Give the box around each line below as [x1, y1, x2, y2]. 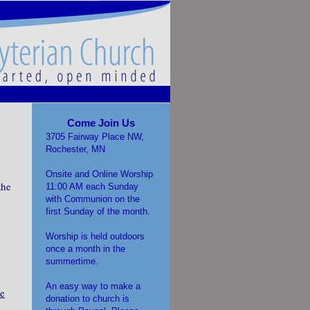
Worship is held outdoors [46, 231, 145, 241]
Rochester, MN [46, 144, 105, 154]
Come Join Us [67, 117, 135, 129]
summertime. [46, 256, 98, 266]
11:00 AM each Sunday [46, 181, 138, 192]
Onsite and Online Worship [46, 169, 153, 179]
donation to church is [46, 293, 129, 304]
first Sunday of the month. [46, 206, 150, 217]
